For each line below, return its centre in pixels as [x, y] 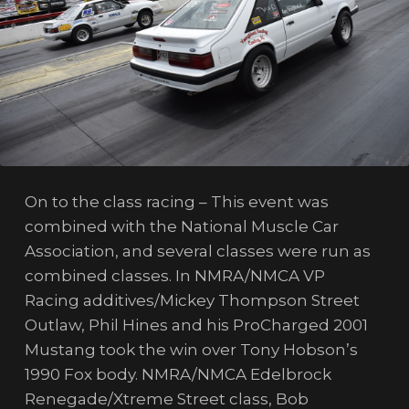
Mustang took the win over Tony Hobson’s [191, 350]
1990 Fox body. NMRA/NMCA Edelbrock [178, 375]
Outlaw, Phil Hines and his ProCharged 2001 [196, 325]
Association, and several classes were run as [197, 252]
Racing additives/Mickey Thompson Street [192, 301]
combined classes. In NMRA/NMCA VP [174, 276]
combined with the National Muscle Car [181, 227]
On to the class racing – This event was [176, 202]
